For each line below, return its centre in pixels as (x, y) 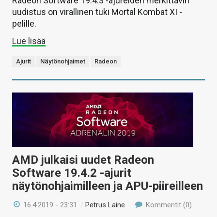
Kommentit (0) (168, 205)
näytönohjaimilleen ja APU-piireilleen (108, 186)
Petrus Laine (105, 205)
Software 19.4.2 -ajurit (72, 173)
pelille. (24, 24)
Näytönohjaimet (63, 62)
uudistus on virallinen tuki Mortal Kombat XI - (97, 12)
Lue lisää (29, 41)
